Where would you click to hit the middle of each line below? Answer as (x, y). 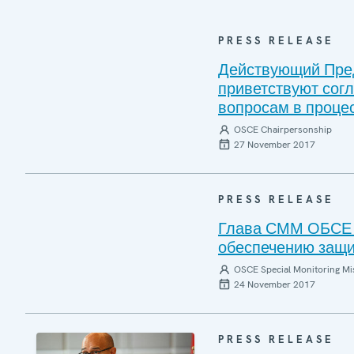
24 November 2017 (275, 284)
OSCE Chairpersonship (283, 130)
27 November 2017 (275, 145)
